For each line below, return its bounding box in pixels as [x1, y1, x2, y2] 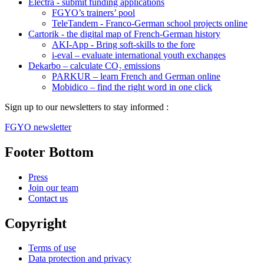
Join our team [28, 182, 78, 193]
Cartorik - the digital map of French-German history [28, 28, 220, 39]
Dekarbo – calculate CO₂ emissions [28, 60, 160, 71]
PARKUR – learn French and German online [52, 71, 220, 81]
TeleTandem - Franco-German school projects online [52, 18, 247, 28]
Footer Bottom [5, 144, 94, 160]
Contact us [28, 193, 68, 203]
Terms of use [28, 243, 76, 253]
